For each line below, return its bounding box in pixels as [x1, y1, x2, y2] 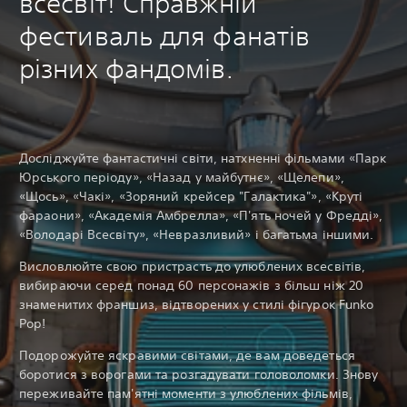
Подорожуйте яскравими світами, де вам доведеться [19, 347, 355, 364]
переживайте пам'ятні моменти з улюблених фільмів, [19, 385, 352, 402]
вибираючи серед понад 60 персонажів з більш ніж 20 [19, 277, 363, 294]
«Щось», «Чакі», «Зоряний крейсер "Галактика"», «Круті [19, 188, 363, 205]
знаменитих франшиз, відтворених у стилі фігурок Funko [19, 296, 374, 313]
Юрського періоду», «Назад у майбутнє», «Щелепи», [19, 169, 344, 186]
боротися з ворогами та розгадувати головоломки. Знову [19, 366, 379, 383]
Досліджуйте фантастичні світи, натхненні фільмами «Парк [19, 150, 387, 167]
